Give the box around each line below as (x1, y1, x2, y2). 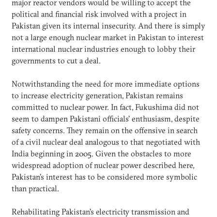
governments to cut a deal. (12, 55, 101, 65)
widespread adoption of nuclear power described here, (12, 160, 194, 170)
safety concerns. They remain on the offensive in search (12, 125, 198, 135)
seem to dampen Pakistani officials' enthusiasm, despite (12, 113, 200, 124)
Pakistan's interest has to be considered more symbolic (12, 171, 197, 182)
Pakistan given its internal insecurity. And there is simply (12, 20, 205, 31)
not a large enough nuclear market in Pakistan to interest (12, 32, 204, 42)
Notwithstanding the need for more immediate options (12, 78, 200, 89)
